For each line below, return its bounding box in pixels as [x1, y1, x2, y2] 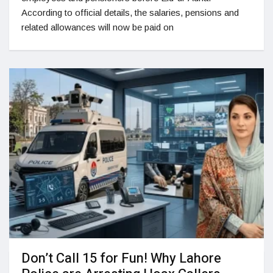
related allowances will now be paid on [21, 22, 174, 33]
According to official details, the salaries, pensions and [21, 7, 239, 18]
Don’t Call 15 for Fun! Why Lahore [21, 249, 221, 269]
